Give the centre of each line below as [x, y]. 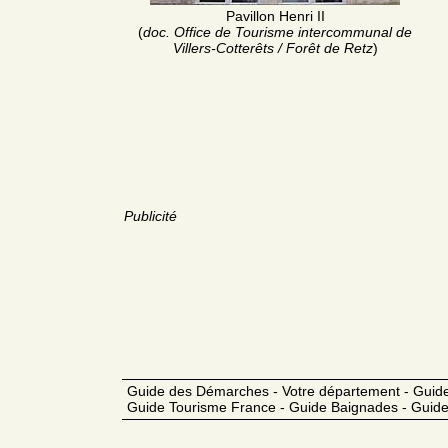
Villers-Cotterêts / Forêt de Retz [272, 47]
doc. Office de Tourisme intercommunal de [277, 31]
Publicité [150, 215]
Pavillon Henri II [275, 15]
